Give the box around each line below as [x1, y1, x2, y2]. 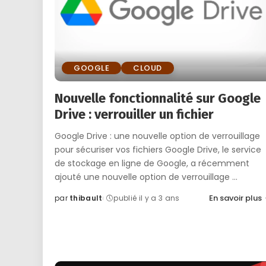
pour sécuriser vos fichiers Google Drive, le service [55, 143, 261, 156]
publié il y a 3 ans [113, 192, 180, 203]
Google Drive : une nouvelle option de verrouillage [55, 129, 260, 142]
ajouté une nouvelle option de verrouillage [55, 170, 232, 183]
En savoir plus [208, 192, 262, 204]
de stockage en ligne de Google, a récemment [55, 157, 249, 169]
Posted [54, 198, 83, 208]
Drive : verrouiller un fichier [55, 106, 214, 122]
